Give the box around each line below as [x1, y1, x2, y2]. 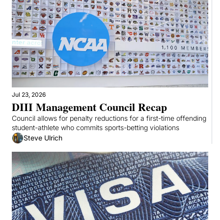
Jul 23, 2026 [12, 90, 46, 98]
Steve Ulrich [24, 134, 62, 142]
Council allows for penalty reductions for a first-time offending [12, 113, 206, 122]
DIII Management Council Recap [12, 98, 167, 115]
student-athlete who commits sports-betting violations [12, 123, 179, 132]
